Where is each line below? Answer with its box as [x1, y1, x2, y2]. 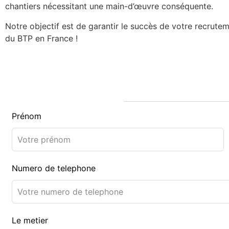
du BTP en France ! [5, 33, 78, 43]
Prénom [12, 111, 42, 122]
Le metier [12, 215, 49, 226]
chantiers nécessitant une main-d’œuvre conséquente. [5, 1, 213, 12]
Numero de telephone [12, 163, 96, 174]
